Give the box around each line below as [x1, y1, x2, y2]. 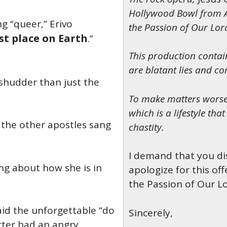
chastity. [128, 120, 164, 134]
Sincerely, [128, 206, 173, 219]
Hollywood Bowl [128, 6, 198, 20]
